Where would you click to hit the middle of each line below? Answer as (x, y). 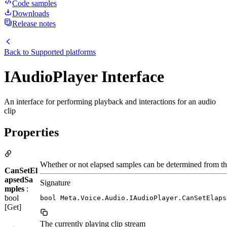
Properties (31, 132)
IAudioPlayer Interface (84, 77)
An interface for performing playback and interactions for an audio (110, 101)
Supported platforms (63, 52)
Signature (55, 182)
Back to (17, 52)
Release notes (34, 23)
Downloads (31, 13)
